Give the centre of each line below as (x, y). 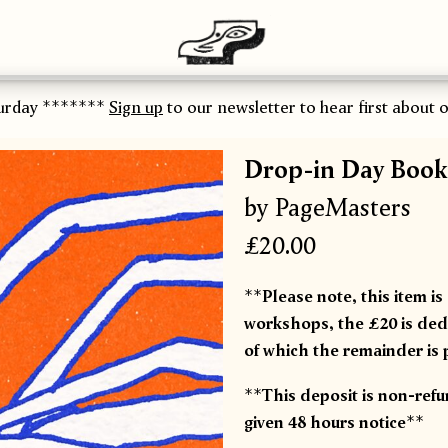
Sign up (124, 106)
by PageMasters (327, 206)
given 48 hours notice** (334, 421)
